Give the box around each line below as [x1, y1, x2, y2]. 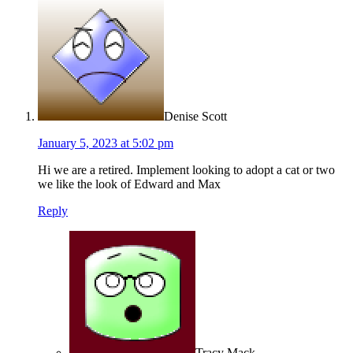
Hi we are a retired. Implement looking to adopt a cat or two [38, 163, 335, 177]
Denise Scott [164, 110, 227, 124]
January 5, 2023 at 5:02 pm [38, 136, 173, 150]
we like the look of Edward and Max [38, 177, 221, 191]
